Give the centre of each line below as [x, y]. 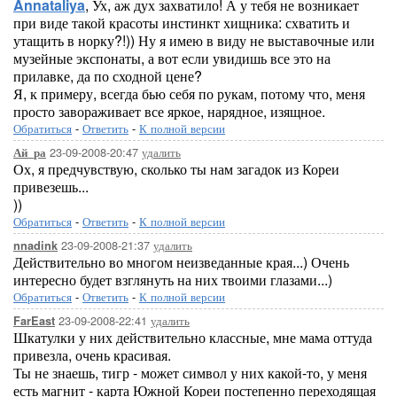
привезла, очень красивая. [92, 355]
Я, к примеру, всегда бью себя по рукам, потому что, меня [189, 93]
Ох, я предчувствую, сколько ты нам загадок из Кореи [176, 169]
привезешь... [51, 187]
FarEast [34, 321]
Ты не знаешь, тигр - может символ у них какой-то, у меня [190, 373]
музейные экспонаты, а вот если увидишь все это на [172, 58]
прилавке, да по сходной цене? [108, 76]
